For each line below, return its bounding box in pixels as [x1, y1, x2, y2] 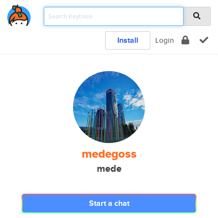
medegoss [81, 145, 137, 163]
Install [117, 35, 138, 46]
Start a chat [89, 198, 129, 209]
